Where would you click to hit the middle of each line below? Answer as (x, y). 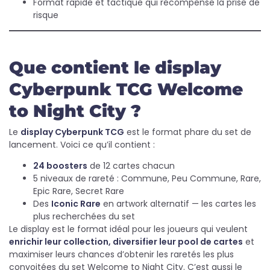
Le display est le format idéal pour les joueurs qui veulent (128, 229)
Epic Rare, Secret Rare (79, 191)
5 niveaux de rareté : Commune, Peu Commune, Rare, (147, 178)
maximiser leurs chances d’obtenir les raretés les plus (121, 254)
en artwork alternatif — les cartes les (178, 204)
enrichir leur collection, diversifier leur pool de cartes (126, 242)
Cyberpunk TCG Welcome (126, 89)
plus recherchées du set (84, 216)
